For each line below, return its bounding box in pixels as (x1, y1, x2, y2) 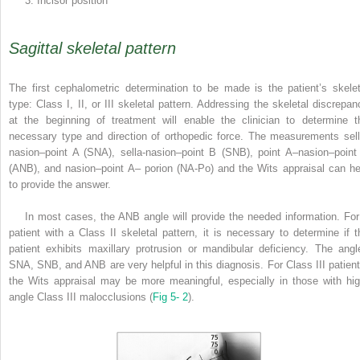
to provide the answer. (9, 178, 111, 191)
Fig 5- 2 (153, 291, 188, 304)
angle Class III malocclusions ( (9, 291, 153, 304)
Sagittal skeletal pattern (9, 39, 176, 58)
